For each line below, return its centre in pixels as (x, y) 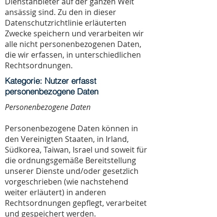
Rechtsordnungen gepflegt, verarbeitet (76, 203)
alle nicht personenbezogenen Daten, (73, 44)
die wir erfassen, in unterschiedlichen (73, 55)
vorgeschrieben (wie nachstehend (67, 182)
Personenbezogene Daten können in (71, 128)
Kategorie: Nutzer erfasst (51, 81)
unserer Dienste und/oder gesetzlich (72, 171)
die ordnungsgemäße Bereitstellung (70, 160)
